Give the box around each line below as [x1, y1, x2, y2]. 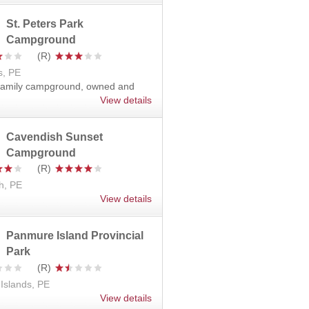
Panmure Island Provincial [6, 230, 143, 242]
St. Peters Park [6, 18, 83, 30]
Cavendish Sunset [6, 130, 103, 143]
